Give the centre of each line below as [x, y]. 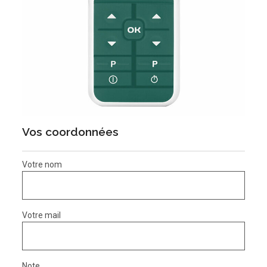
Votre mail [42, 215]
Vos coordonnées [71, 132]
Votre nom [42, 165]
